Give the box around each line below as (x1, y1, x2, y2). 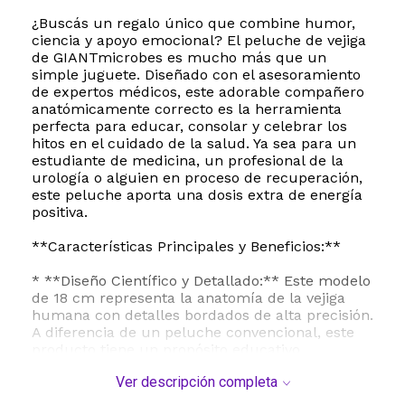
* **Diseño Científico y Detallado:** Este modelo (32, 272, 371, 290)
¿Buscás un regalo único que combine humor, (32, 14, 355, 33)
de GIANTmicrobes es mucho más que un (32, 49, 326, 67)
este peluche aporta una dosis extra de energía (32, 186, 363, 204)
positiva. (32, 203, 88, 221)
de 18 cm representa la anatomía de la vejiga (32, 289, 345, 307)
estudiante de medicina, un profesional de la (32, 152, 344, 170)
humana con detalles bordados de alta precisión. (32, 306, 373, 325)
